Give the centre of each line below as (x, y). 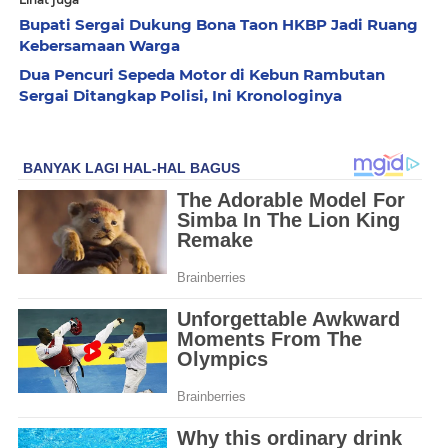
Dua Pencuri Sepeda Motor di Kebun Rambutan (202, 74)
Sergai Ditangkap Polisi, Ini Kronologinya (180, 95)
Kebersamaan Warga (99, 45)
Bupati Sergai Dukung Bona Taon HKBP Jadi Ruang (218, 24)
